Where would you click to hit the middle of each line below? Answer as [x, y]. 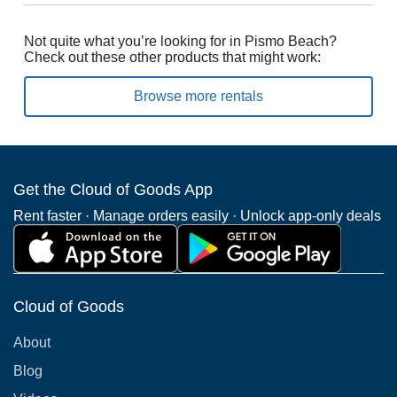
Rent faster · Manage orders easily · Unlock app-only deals [197, 215]
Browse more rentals [198, 96]
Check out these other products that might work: [172, 57]
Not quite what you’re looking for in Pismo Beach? [180, 41]
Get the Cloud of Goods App [113, 189]
